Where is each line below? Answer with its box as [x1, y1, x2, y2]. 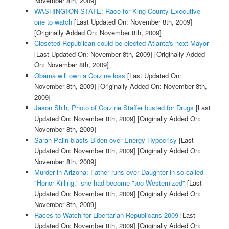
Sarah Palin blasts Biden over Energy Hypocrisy [34, 135, 177, 145]
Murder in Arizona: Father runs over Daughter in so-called [34, 167, 203, 177]
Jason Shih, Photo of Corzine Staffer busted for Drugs [34, 103, 194, 113]
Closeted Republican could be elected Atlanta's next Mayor [34, 38, 209, 49]
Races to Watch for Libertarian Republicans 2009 [34, 210, 178, 220]
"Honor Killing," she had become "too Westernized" [34, 178, 185, 188]
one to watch [34, 17, 72, 27]
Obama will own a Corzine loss [34, 71, 125, 81]
